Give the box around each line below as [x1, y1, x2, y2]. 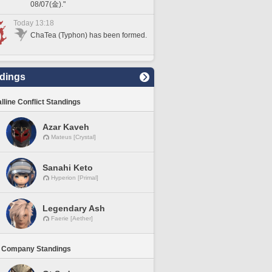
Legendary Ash [42, 203, 105, 213]
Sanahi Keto [42, 163, 93, 172]
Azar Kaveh [42, 122, 89, 132]
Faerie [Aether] [51, 215, 93, 222]
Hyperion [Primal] [51, 174, 98, 181]
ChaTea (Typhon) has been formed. [30, 31, 147, 39]
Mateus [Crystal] [51, 134, 96, 140]
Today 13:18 [13, 19, 54, 27]
